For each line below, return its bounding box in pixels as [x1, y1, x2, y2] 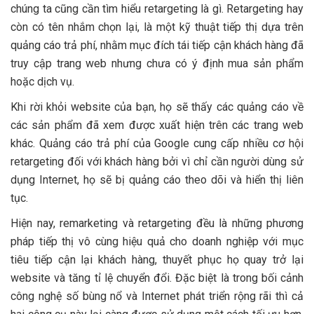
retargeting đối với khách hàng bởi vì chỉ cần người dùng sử [11, 154, 303, 168]
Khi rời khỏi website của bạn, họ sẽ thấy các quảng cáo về [11, 100, 303, 114]
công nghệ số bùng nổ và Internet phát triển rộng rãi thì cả [11, 289, 303, 303]
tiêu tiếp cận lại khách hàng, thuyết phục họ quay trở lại [11, 252, 303, 266]
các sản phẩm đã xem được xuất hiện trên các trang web [11, 118, 303, 132]
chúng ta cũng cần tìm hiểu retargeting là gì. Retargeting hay [11, 1, 303, 15]
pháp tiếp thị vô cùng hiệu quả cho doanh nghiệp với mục [11, 234, 303, 248]
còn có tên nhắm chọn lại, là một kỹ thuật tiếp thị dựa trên [11, 20, 303, 34]
